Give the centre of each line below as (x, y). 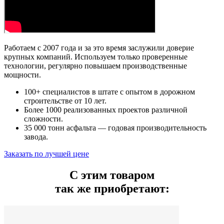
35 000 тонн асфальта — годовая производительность (115, 128)
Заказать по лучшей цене (46, 154)
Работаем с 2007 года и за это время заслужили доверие (99, 48)
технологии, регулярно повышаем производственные (95, 66)
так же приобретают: (112, 189)
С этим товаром (112, 175)
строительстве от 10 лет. (65, 101)
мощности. (22, 75)
